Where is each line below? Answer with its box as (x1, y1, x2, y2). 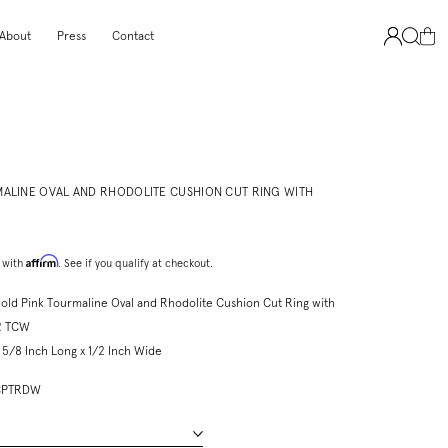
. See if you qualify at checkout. (57, 256, 213, 270)
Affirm (25, 253, 58, 268)
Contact (112, 29, 154, 43)
